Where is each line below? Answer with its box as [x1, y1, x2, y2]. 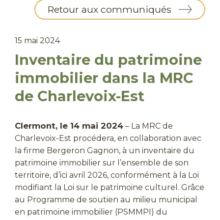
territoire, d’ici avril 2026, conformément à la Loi [15, 170, 199, 180]
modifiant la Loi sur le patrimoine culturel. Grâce [15, 183, 204, 192]
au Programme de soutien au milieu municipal [15, 195, 197, 205]
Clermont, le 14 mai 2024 [15, 121, 123, 131]
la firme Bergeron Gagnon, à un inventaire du [15, 146, 194, 156]
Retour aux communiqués [47, 3, 171, 15]
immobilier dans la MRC [15, 69, 193, 87]
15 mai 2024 [15, 36, 60, 46]
